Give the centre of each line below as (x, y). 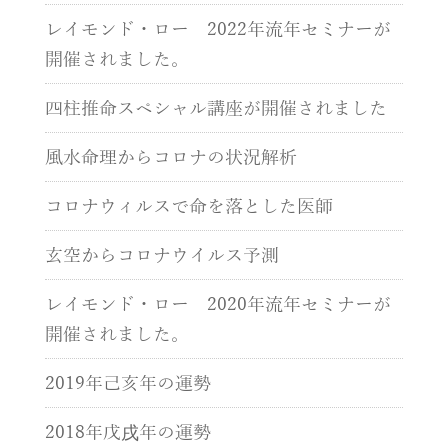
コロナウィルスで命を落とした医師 (188, 206)
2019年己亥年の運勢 (127, 383)
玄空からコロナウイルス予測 (161, 255)
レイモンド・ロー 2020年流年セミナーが (217, 304)
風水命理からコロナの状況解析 (170, 157)
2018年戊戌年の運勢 (127, 432)
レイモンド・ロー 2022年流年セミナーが (217, 29)
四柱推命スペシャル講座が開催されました (215, 108)
